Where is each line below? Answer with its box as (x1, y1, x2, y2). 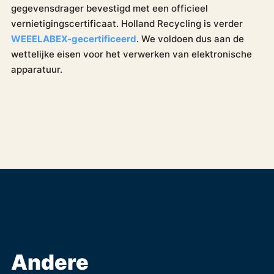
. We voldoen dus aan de (136, 32, 244, 45)
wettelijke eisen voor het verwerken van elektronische (10, 47, 252, 61)
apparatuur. (10, 62, 62, 76)
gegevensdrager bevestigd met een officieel (10, 1, 208, 15)
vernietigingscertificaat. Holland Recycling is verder (10, 17, 243, 30)
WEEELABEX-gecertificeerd (10, 32, 136, 45)
